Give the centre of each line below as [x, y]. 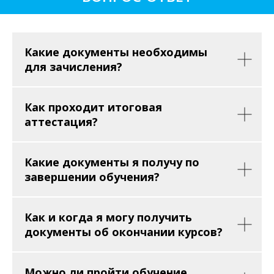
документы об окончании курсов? [124, 232]
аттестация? [61, 122]
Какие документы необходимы [116, 52]
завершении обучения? [92, 177]
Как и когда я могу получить [108, 217]
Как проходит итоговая [93, 107]
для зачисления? [73, 67]
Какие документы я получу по [112, 162]
